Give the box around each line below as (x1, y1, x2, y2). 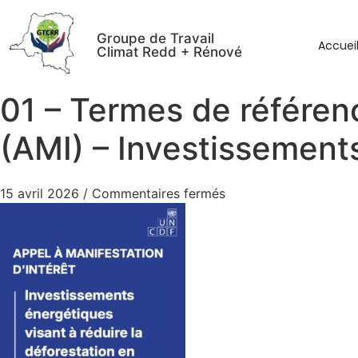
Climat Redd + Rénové (97, 44, 243, 60)
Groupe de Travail (97, 30, 215, 46)
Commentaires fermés (92, 185, 225, 201)
